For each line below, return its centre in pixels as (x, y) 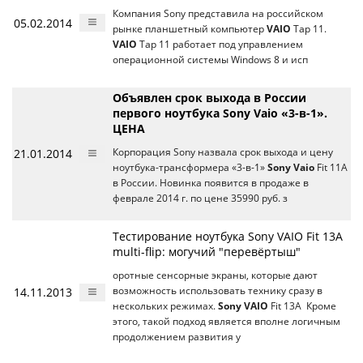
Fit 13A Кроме (302, 306)
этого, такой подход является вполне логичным (226, 322)
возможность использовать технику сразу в (218, 291)
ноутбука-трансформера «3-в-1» (190, 168)
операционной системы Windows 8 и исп (210, 60)
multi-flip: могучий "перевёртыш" (207, 252)
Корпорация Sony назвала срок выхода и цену (223, 152)
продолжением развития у (177, 337)
